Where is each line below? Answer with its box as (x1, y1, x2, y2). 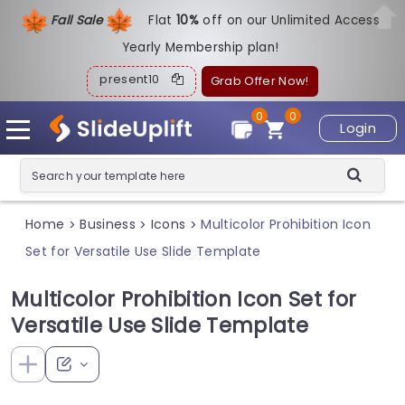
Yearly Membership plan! (121, 39, 279, 56)
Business (80, 215, 136, 234)
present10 (99, 71, 172, 87)
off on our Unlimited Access (202, 11, 381, 29)
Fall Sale (50, 11, 107, 29)
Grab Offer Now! (210, 73, 309, 89)
